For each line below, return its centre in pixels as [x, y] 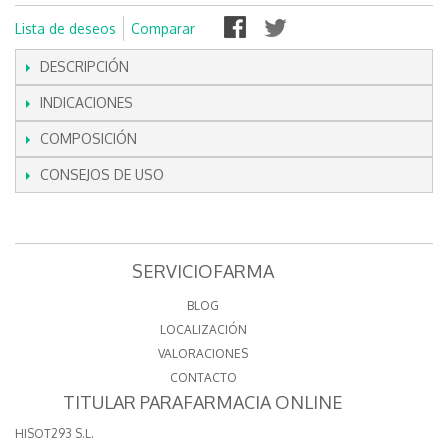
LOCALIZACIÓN [203, 330]
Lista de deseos [65, 29]
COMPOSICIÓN [88, 139]
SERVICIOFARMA [203, 271]
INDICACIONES [86, 103]
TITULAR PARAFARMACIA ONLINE [203, 402]
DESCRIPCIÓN [84, 67]
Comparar [163, 29]
